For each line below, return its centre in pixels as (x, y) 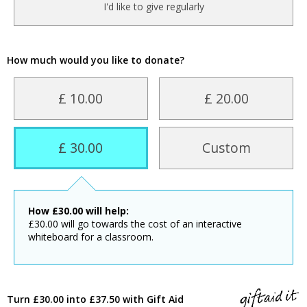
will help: (106, 211)
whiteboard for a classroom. (91, 237)
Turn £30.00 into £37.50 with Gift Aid (95, 299)
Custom (226, 148)
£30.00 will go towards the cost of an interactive (135, 224)
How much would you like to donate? (96, 60)
